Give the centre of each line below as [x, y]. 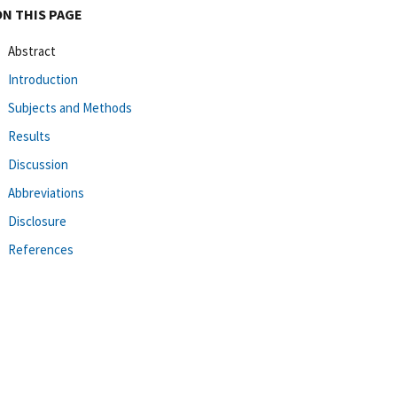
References [41, 249]
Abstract [32, 51]
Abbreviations [46, 192]
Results [29, 136]
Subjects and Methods [70, 107]
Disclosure [37, 221]
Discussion [38, 164]
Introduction [43, 79]
